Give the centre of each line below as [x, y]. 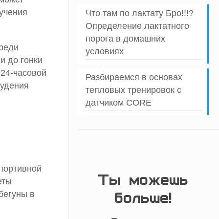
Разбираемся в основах [134, 77]
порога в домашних [125, 39]
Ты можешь [144, 180]
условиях [104, 52]
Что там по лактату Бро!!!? [139, 13]
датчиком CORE [118, 103]
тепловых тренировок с [133, 90]
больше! [144, 198]
